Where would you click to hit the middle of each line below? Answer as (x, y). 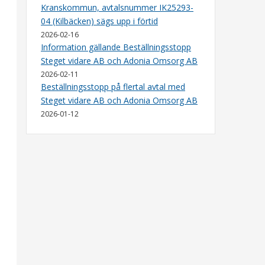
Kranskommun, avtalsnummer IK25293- (117, 7)
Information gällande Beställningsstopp (116, 47)
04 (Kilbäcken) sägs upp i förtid (99, 21)
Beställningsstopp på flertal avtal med (113, 87)
